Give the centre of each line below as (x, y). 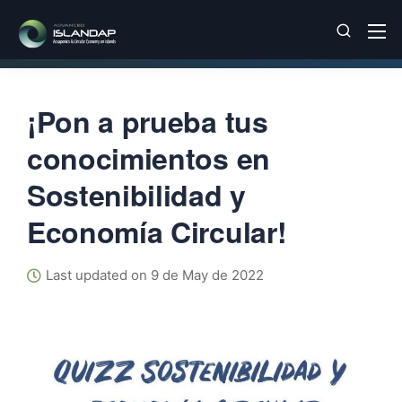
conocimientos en (149, 158)
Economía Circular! (157, 232)
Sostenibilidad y (136, 195)
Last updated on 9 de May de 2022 (155, 275)
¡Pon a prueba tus (148, 121)
